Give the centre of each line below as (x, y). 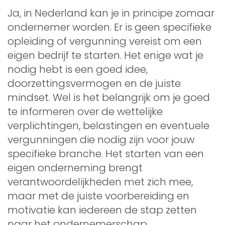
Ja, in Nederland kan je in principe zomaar (111, 13)
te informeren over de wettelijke (85, 111)
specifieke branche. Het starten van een (106, 153)
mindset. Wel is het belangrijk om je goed (109, 97)
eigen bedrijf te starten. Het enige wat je (105, 55)
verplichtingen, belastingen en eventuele (108, 125)
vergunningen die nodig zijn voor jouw (101, 139)
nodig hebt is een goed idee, (78, 69)
